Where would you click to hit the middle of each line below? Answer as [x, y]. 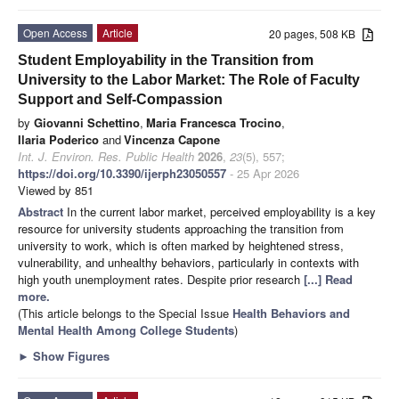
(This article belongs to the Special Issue [125, 313]
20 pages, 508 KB [316, 33]
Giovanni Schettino [87, 122]
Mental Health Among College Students [126, 330]
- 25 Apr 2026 [263, 173]
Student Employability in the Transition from [166, 60]
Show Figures [69, 355]
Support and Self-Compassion [120, 99]
